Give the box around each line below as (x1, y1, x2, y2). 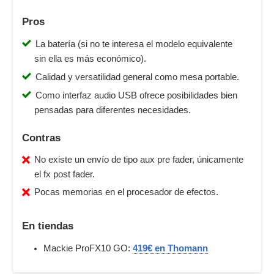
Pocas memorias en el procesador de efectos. (34, 187, 218, 197)
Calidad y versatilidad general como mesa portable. (35, 72, 239, 82)
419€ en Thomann (133, 243, 208, 253)
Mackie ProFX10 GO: (43, 243, 133, 253)
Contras (22, 132, 61, 144)
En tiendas (22, 220, 73, 232)
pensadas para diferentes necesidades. (34, 105, 191, 115)
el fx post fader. (34, 169, 95, 179)
